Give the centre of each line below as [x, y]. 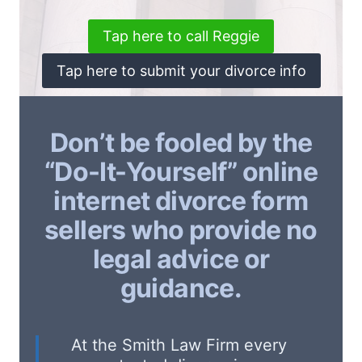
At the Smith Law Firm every [179, 345]
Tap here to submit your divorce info [181, 70]
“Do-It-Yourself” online [181, 171]
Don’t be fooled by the [181, 142]
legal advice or [181, 259]
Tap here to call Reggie [181, 36]
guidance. [181, 288]
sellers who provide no [181, 229]
